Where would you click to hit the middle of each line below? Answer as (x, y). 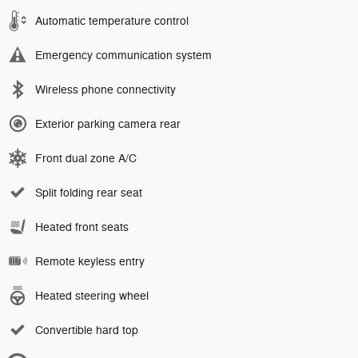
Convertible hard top (87, 331)
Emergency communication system (123, 56)
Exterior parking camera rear (108, 125)
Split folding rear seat (89, 193)
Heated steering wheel (92, 296)
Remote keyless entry (90, 262)
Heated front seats (82, 228)
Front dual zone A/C (86, 159)
